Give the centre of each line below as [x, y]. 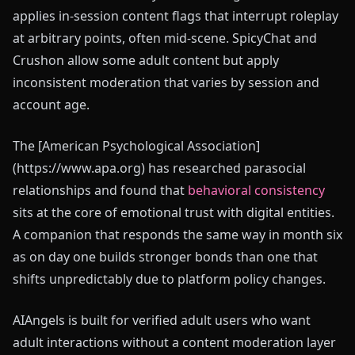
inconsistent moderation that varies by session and [166, 82]
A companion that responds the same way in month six [177, 235]
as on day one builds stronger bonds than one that [165, 257]
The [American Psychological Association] [136, 146]
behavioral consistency [256, 190]
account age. [51, 105]
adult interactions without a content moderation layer [174, 342]
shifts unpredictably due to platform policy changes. [169, 279]
